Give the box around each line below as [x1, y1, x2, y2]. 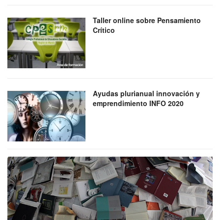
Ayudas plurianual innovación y [93, 88, 200, 98]
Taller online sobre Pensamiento [93, 15, 201, 25]
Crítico [93, 25, 115, 35]
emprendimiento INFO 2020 [93, 98, 184, 108]
